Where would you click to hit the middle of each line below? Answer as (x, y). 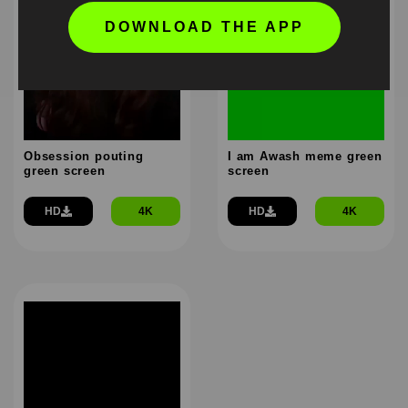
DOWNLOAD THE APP (204, 26)
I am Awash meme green (305, 156)
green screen (65, 170)
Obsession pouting (84, 156)
